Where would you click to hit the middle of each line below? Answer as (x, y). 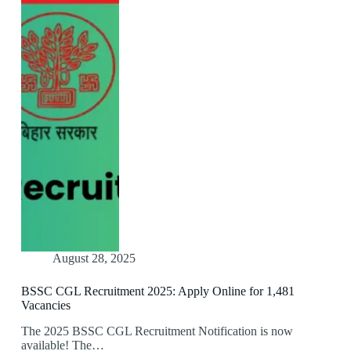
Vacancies (45, 306)
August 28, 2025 (94, 259)
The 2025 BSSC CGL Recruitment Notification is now (157, 331)
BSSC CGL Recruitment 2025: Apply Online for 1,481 (157, 291)
